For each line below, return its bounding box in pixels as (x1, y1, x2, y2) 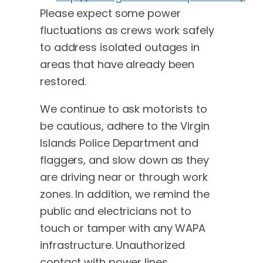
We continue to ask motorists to (40, 102, 207, 117)
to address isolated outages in (40, 40, 200, 55)
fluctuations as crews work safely (40, 23, 214, 38)
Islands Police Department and (40, 136, 199, 151)
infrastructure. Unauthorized (40, 238, 186, 253)
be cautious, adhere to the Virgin (40, 119, 210, 134)
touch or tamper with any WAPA (40, 221, 206, 236)
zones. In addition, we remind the (40, 187, 210, 202)
